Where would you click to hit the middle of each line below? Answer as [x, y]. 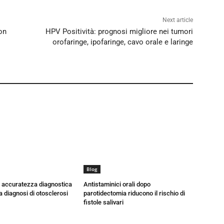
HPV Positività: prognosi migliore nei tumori [119, 32]
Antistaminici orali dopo [117, 184]
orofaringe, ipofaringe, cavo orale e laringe [122, 42]
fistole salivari [104, 202]
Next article [177, 20]
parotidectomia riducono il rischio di [134, 193]
